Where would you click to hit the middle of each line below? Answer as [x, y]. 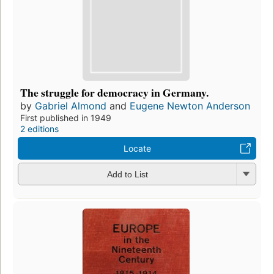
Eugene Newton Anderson [190, 106]
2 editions [39, 128]
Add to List [127, 175]
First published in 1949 [66, 117]
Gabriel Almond [71, 106]
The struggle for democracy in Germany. [114, 92]
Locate [137, 148]
